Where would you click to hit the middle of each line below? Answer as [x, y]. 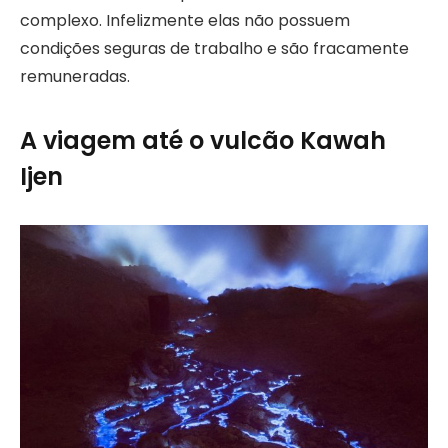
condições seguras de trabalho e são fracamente [214, 48]
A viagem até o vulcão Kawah [203, 141]
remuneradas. [75, 76]
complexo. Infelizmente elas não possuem [185, 20]
